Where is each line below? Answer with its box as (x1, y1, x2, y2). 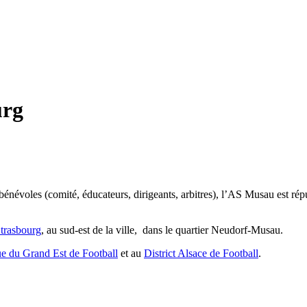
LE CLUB (100, 43, 154, 57)
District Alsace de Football (144, 247, 258, 259)
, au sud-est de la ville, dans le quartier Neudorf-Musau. (41, 223, 283, 236)
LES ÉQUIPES (191, 43, 272, 57)
